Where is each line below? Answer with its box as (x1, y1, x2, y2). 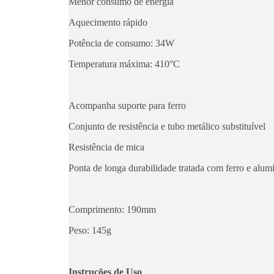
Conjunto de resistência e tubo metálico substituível (68, 121, 265, 131)
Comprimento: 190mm (68, 204, 156, 215)
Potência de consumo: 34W (68, 38, 174, 48)
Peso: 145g (68, 225, 111, 235)
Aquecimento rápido (68, 17, 147, 28)
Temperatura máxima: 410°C (68, 59, 180, 69)
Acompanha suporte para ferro (68, 100, 186, 111)
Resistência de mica (68, 142, 144, 152)
